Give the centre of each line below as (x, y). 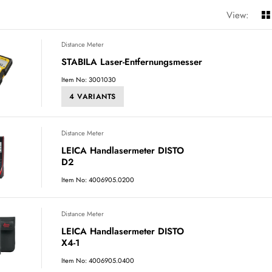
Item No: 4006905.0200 (98, 180)
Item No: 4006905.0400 (98, 261)
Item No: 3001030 (89, 80)
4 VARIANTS (93, 97)
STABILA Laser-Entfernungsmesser (132, 62)
